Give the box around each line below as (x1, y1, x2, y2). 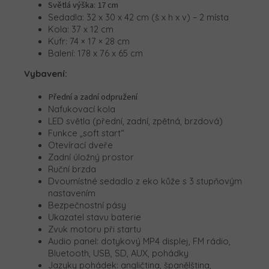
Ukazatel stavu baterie (48, 211, 141, 223)
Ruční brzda (48, 163, 96, 175)
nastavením (48, 187, 95, 199)
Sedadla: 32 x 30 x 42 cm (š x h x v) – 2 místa (48, 11, 229, 23)
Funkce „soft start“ (48, 127, 124, 139)
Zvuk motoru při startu (48, 223, 141, 235)
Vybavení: (24, 68, 67, 80)
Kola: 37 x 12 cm (48, 23, 113, 35)
